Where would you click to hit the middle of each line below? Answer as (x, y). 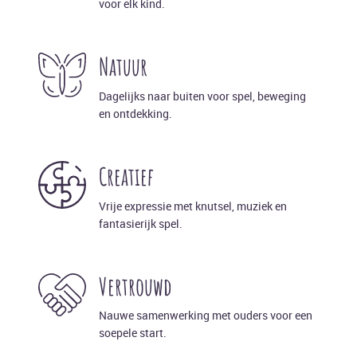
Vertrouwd (135, 286)
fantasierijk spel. (141, 223)
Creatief (126, 176)
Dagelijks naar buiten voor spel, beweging (202, 96)
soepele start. (133, 333)
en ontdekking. (135, 113)
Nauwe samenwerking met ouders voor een (206, 316)
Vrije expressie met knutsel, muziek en (193, 206)
